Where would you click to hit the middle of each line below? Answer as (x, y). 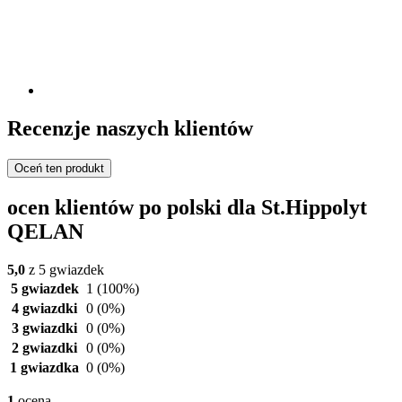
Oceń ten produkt (59, 168)
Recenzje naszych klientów (130, 129)
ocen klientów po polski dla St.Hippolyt (187, 207)
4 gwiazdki (44, 308)
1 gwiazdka (44, 367)
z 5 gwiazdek (65, 269)
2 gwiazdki (44, 347)
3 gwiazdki (44, 328)
